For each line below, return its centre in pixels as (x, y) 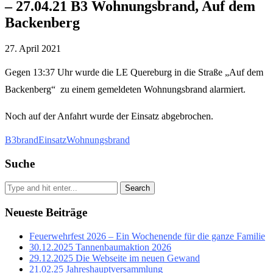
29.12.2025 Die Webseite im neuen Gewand (115, 258)
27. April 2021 (33, 48)
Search (137, 188)
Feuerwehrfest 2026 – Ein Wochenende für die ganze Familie (147, 236)
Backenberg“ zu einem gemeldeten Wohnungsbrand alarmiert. (125, 89)
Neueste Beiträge (46, 212)
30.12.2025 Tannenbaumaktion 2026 (100, 247)
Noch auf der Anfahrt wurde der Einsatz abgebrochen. (109, 116)
